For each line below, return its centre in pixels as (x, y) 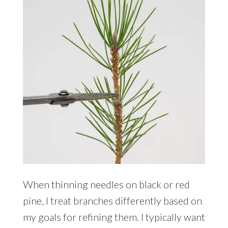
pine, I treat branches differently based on (112, 200)
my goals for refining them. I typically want (114, 217)
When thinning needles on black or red (106, 184)
